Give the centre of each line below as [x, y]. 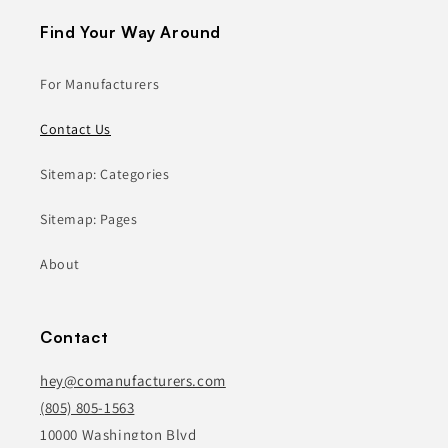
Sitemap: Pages [89, 219]
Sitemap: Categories [105, 174]
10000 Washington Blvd [118, 435]
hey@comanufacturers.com [133, 381]
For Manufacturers [100, 84]
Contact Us [75, 129]
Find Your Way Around [130, 32]
